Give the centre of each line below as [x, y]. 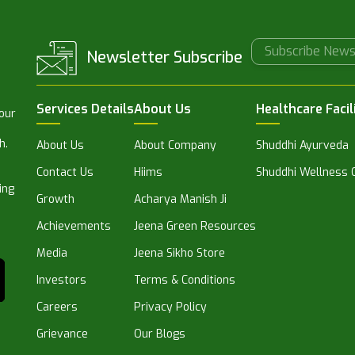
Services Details [85, 109]
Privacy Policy [170, 307]
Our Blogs [160, 334]
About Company [175, 146]
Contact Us [65, 173]
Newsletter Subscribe [162, 57]
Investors [61, 281]
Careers [57, 307]
